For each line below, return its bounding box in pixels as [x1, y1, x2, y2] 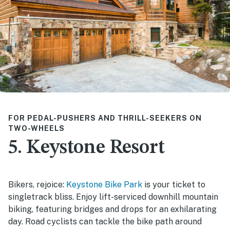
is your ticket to [142, 180, 205, 190]
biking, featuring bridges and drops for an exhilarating [8, 204, 217, 215]
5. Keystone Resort [8, 138, 165, 158]
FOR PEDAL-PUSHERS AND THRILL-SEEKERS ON [8, 114, 202, 123]
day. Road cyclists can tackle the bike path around [8, 217, 202, 227]
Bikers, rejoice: [8, 180, 66, 190]
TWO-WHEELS [8, 124, 65, 133]
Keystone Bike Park [66, 180, 142, 190]
